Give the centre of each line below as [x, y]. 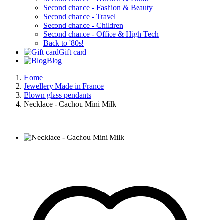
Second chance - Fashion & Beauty [98, 8]
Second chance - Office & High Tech [101, 34]
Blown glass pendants [57, 95]
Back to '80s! [64, 43]
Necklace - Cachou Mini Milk [70, 104]
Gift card [73, 52]
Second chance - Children [83, 26]
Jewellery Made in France [64, 86]
